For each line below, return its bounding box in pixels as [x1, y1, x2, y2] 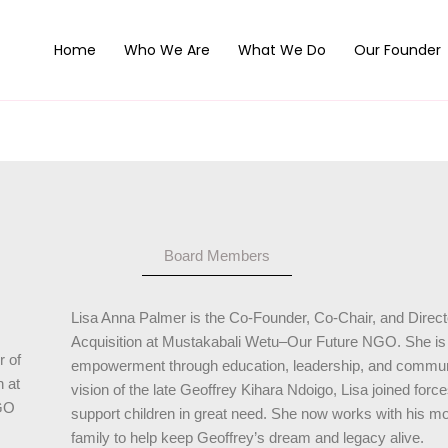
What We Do [238, 40, 326, 60]
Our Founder [354, 40, 441, 60]
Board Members [164, 247, 270, 265]
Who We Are [124, 40, 210, 60]
